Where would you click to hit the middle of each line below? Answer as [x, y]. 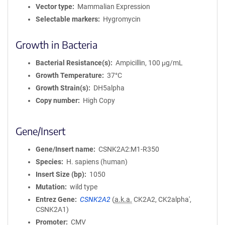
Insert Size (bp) [60, 174]
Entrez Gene [55, 199]
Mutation [50, 187]
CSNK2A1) [52, 209]
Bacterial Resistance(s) [73, 63]
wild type [83, 187]
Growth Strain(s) [62, 88]
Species [48, 162]
